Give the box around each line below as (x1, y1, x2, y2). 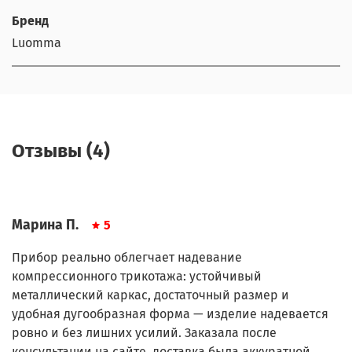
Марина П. (12, 217, 79, 234)
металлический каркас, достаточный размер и (12, 288, 289, 303)
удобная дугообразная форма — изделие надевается (12, 306, 328, 322)
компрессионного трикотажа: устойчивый (12, 269, 262, 284)
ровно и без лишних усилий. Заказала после (12, 325, 277, 341)
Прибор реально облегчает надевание (12, 250, 242, 266)
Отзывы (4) (12, 140, 110, 163)
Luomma (12, 35, 61, 50)
